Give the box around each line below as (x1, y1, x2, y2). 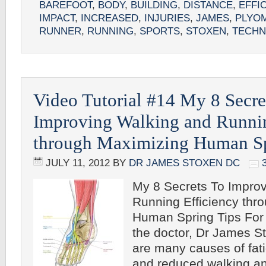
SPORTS (140, 26, 180, 37)
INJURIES (144, 12, 190, 24)
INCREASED (81, 12, 138, 24)
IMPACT (39, 12, 75, 24)
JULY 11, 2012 (46, 157, 110, 169)
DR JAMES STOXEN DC (129, 157, 240, 169)
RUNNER (39, 26, 81, 37)
